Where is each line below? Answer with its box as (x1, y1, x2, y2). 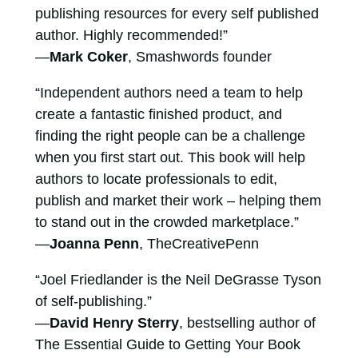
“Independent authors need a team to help (34, 85, 303, 101)
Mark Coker (49, 49, 128, 65)
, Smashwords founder (127, 49, 272, 65)
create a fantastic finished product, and (34, 106, 282, 122)
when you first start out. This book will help (34, 149, 305, 165)
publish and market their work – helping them (34, 193, 321, 209)
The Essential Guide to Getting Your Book (34, 336, 300, 352)
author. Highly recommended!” (34, 27, 228, 43)
